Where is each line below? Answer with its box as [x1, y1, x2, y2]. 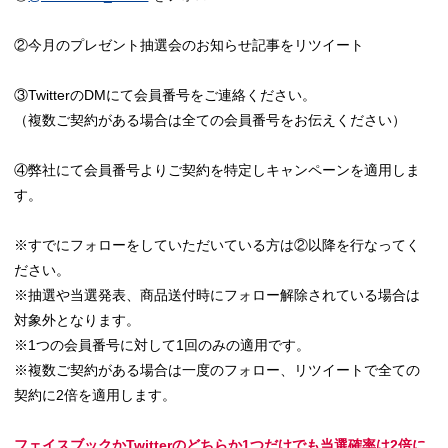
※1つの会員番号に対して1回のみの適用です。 [14, 336, 311, 353]
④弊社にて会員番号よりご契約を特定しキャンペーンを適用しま [14, 161, 421, 178]
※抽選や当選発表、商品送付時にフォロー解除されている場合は [14, 286, 421, 303]
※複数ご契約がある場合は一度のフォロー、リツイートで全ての [14, 361, 421, 378]
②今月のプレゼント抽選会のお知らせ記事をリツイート [14, 36, 365, 53]
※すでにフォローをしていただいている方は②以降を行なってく [14, 236, 421, 253]
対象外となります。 [14, 311, 141, 328]
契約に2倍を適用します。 [14, 386, 177, 403]
